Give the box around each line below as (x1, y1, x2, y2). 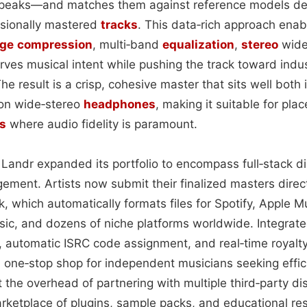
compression (17, 37, 93, 51)
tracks (101, 17, 138, 32)
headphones (84, 97, 156, 111)
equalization (162, 37, 234, 51)
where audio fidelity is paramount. (6, 116, 197, 131)
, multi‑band (93, 37, 162, 51)
